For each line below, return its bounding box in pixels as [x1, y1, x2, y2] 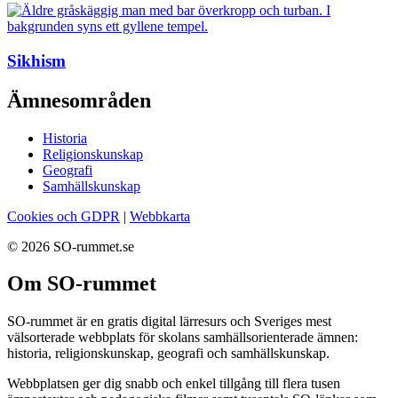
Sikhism [7, 51, 66, 70]
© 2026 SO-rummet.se [7, 238, 134, 254]
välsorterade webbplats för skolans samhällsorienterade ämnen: [7, 330, 358, 346]
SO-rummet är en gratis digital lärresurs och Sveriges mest [7, 314, 331, 330]
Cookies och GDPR [7, 208, 120, 224]
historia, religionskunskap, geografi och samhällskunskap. [7, 346, 330, 362]
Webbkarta [130, 208, 190, 224]
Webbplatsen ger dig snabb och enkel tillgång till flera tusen [7, 376, 340, 392]
